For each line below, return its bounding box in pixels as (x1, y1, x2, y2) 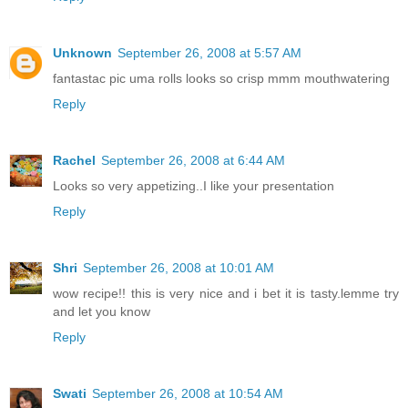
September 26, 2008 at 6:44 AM (101, 153, 285, 168)
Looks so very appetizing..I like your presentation (53, 178, 334, 194)
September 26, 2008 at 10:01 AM (83, 260, 274, 276)
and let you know (53, 304, 150, 320)
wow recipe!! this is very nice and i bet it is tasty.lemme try (53, 286, 399, 301)
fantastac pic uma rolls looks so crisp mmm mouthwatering (53, 71, 390, 87)
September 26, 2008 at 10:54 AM (92, 386, 283, 402)
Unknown (53, 46, 112, 61)
